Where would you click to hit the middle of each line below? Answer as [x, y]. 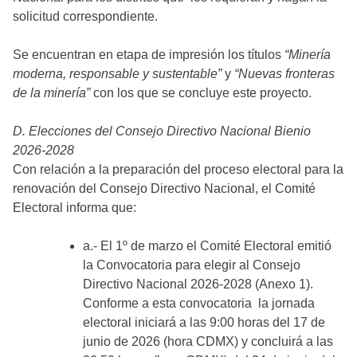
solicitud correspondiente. [85, 16]
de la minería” [53, 92]
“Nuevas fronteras [284, 73]
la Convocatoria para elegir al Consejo [192, 265]
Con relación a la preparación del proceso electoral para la [178, 169]
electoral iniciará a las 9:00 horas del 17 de [204, 322]
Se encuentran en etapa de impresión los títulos [149, 54]
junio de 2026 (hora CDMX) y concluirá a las [208, 341]
